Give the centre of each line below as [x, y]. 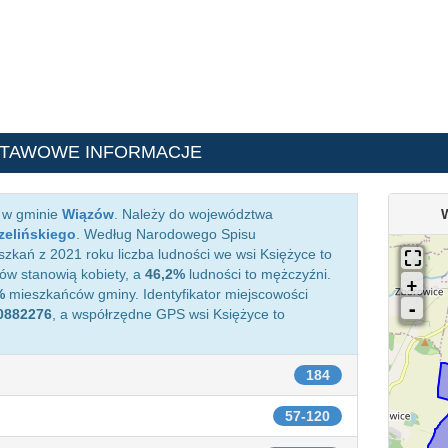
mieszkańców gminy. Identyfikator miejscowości [156, 294]
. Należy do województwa [193, 214]
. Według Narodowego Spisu [166, 234]
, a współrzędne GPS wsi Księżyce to [168, 314]
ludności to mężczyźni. [258, 274]
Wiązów [88, 214]
